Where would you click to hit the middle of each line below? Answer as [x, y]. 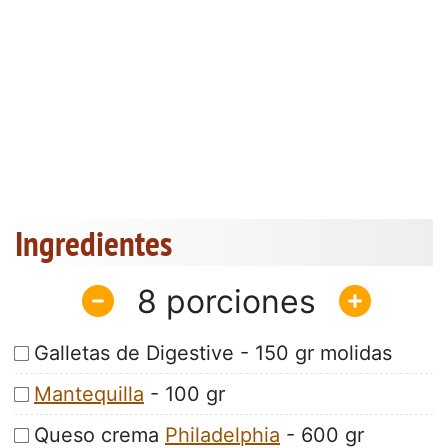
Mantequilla [89, 394]
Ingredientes [93, 243]
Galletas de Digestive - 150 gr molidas [213, 353]
